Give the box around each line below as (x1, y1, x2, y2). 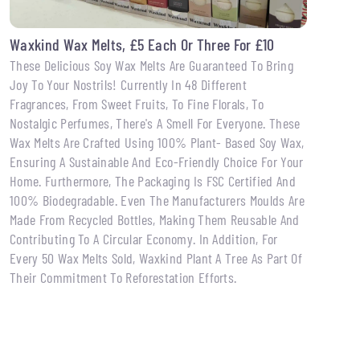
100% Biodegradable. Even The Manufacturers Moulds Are (10, 190, 305, 209)
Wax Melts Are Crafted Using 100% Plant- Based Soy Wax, (10, 133, 305, 151)
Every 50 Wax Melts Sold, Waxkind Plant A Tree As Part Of (10, 248, 302, 267)
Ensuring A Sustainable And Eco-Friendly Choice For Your (10, 152, 304, 170)
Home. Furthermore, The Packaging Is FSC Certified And (10, 171, 296, 190)
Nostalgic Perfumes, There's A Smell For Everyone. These (10, 113, 301, 132)
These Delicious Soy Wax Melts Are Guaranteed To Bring (10, 55, 293, 74)
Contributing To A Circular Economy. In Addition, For (10, 229, 278, 247)
